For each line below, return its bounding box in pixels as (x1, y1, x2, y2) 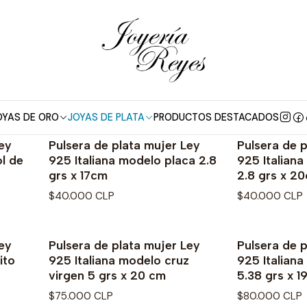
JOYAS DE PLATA (67, 111, 145, 123)
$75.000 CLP (49, 289, 113, 304)
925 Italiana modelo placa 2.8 (49, 153, 217, 167)
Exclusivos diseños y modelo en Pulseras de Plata (30, 82, 277, 97)
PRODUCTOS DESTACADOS (153, 111, 279, 123)
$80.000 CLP (237, 289, 302, 304)
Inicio (97, 8, 121, 21)
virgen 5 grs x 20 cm (49, 268, 166, 283)
